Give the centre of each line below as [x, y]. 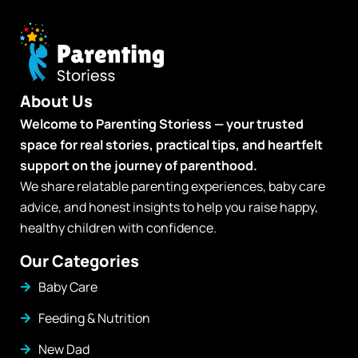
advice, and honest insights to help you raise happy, [169, 207]
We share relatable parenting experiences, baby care [173, 187]
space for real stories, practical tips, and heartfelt [171, 145]
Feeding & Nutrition [94, 318]
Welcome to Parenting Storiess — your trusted [162, 124]
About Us [56, 101]
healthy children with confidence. [119, 228]
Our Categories [80, 261]
